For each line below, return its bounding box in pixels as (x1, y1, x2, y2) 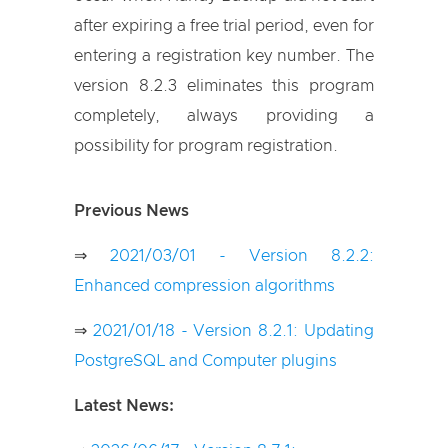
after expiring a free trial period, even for (74, 18, 374, 34)
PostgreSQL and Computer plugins (74, 353, 337, 369)
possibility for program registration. (74, 138, 338, 154)
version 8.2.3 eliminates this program (74, 78, 374, 94)
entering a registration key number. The (74, 48, 374, 64)
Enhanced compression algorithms (74, 278, 335, 294)
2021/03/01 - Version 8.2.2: (110, 248, 374, 264)
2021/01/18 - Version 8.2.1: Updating (92, 323, 375, 339)
